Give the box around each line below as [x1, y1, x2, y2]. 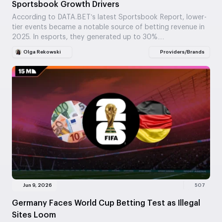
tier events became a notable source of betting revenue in [12, 24, 205, 31]
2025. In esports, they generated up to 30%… [12, 34, 165, 41]
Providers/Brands [160, 50, 205, 55]
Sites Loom [12, 211, 56, 219]
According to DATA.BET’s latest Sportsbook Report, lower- [12, 14, 207, 21]
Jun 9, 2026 [23, 182, 52, 188]
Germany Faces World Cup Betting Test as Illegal [12, 199, 200, 207]
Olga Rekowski [23, 50, 61, 55]
